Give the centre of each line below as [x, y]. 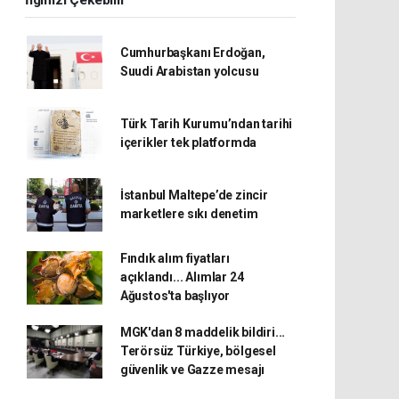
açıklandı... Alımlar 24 [182, 277]
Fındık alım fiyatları [175, 258]
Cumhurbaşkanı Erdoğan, [192, 53]
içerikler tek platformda [188, 142]
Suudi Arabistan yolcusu [189, 71]
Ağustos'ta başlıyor [175, 296]
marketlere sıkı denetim [189, 214]
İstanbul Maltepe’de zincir [194, 195]
